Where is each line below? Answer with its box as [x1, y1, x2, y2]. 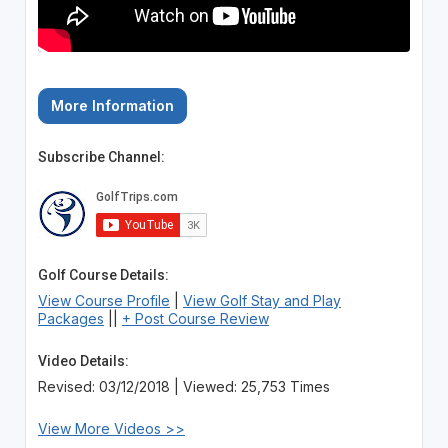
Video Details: [37, 352, 129, 369]
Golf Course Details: [37, 266, 169, 283]
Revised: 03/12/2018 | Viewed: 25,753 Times [37, 377, 330, 395]
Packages [37, 309, 104, 327]
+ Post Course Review [121, 309, 269, 327]
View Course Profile [37, 291, 170, 309]
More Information [50, 96, 174, 114]
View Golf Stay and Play [182, 291, 341, 309]
